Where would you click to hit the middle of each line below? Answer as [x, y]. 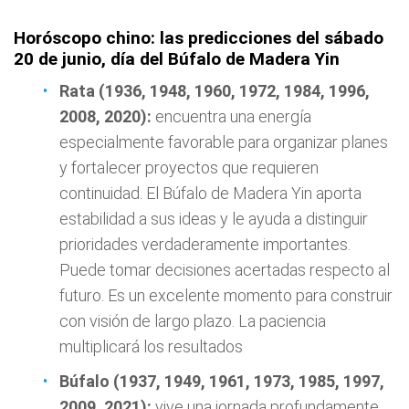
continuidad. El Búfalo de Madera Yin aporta [210, 193]
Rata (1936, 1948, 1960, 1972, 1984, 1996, [215, 91]
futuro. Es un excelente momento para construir [226, 295]
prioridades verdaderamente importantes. [205, 244]
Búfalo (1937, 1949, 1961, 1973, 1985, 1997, [222, 381]
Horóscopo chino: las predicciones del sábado [199, 38]
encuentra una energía [233, 116]
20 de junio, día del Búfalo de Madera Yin [177, 59]
